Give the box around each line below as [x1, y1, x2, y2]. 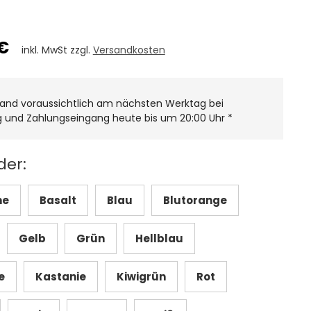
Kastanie [35, 269, 86, 284]
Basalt [39, 192, 76, 208]
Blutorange [162, 192, 227, 208]
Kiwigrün [116, 269, 166, 284]
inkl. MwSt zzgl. [21, 42, 93, 57]
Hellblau [135, 230, 183, 246]
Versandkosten [92, 42, 165, 57]
